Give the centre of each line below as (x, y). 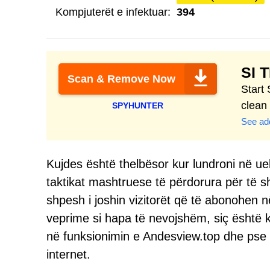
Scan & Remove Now (121, 79)
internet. (68, 254)
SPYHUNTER (138, 105)
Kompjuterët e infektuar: (113, 12)
